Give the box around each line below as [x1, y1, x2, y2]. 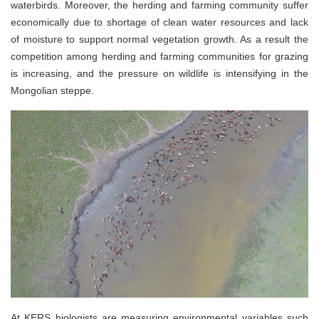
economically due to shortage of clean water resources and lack [11, 16, 308, 28]
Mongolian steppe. [11, 85, 94, 96]
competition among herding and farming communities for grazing [11, 51, 308, 62]
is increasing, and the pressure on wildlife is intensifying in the [11, 68, 308, 79]
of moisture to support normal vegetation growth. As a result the [11, 33, 308, 45]
